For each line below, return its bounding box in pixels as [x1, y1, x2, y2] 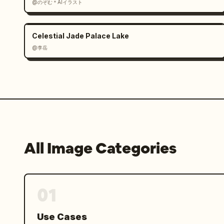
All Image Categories [24, 138, 176, 158]
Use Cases [37, 211, 87, 222]
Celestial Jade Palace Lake [32, 31, 129, 40]
